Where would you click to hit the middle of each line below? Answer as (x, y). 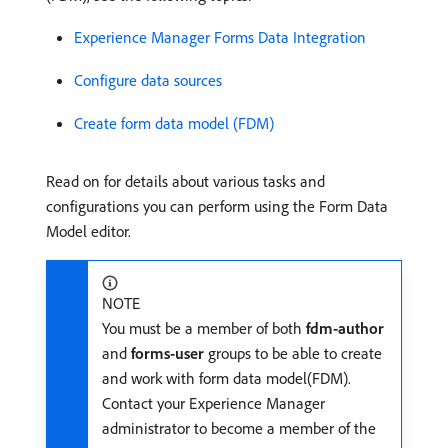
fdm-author (345, 327)
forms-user (167, 352)
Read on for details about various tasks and (185, 180)
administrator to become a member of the (239, 427)
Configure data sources (148, 79)
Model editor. (88, 230)
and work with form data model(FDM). (226, 377)
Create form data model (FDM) (174, 122)
